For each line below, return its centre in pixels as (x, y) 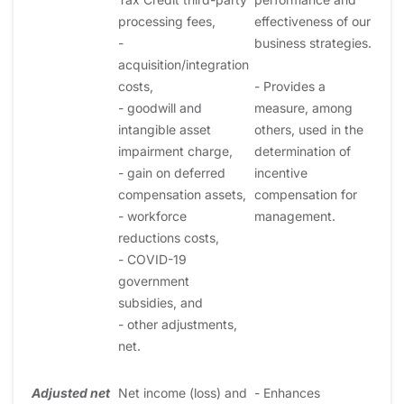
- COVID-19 (152, 259)
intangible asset (165, 129)
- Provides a (290, 86)
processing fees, (167, 21)
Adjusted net (71, 392)
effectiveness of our (312, 21)
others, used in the (309, 129)
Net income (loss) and (183, 392)
